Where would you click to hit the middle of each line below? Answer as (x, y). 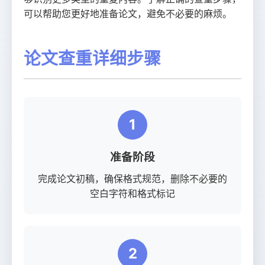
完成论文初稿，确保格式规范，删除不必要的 (132, 179)
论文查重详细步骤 (92, 58)
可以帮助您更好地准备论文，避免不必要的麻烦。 (128, 14)
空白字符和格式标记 (132, 193)
